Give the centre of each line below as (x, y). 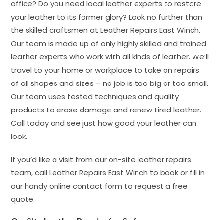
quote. (23, 199)
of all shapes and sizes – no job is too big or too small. (110, 83)
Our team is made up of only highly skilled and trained (109, 43)
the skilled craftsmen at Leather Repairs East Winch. (106, 30)
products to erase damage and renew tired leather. (106, 110)
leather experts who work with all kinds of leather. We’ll (110, 57)
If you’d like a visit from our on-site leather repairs (101, 159)
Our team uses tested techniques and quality (95, 96)
